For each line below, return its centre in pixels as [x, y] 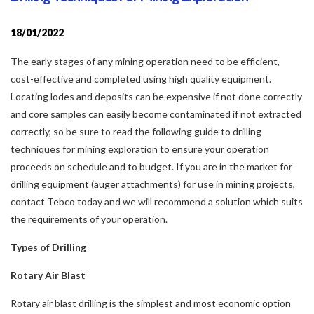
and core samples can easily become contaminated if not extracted [156, 114]
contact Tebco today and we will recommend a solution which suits [157, 201]
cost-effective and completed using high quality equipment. [141, 78]
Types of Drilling [48, 247]
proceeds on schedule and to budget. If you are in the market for [151, 166]
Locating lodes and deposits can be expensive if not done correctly [156, 96]
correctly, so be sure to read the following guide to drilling [136, 131]
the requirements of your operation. [89, 219]
